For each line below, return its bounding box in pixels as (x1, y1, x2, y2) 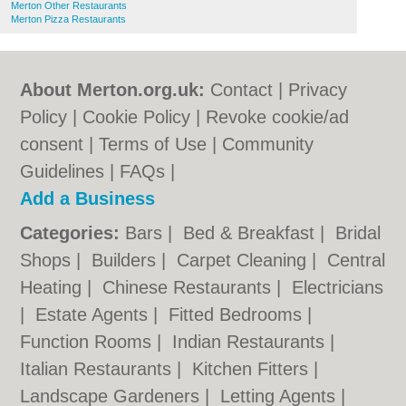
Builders (92, 250, 162, 270)
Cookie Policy (82, 107, 191, 127)
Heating (20, 277, 88, 297)
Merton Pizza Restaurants (11, 14, 126, 24)
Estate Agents (35, 304, 154, 324)
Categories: (20, 223, 121, 243)
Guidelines (20, 161, 105, 181)
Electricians (292, 277, 384, 297)
